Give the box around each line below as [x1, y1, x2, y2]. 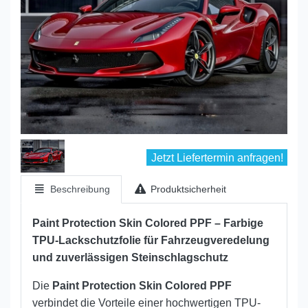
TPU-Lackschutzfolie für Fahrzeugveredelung [32, 234, 269, 247]
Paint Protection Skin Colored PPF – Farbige [32, 217, 263, 230]
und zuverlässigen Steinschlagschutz [32, 252, 228, 264]
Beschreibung [47, 184, 110, 195]
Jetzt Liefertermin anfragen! [151, 151, 283, 164]
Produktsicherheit [148, 184, 227, 195]
